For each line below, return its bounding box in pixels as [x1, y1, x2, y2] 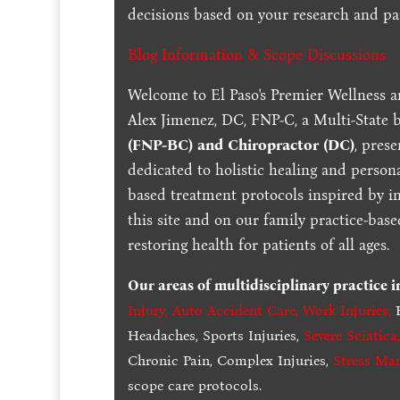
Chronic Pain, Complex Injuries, [128, 351, 334, 369]
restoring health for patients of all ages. [128, 235, 390, 254]
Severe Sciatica [304, 326, 398, 344]
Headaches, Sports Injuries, [128, 326, 304, 344]
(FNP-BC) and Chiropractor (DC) [128, 135, 355, 154]
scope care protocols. [128, 376, 262, 394]
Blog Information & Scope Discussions [128, 45, 387, 64]
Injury [128, 301, 166, 319]
